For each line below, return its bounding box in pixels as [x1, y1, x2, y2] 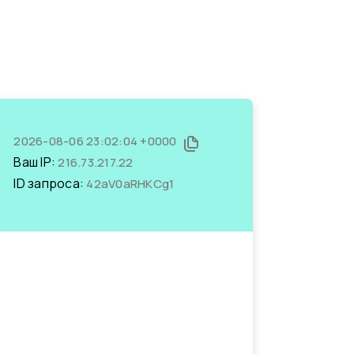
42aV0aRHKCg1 [86, 175, 175, 192]
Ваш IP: [13, 153, 58, 171]
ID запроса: [13, 175, 87, 192]
